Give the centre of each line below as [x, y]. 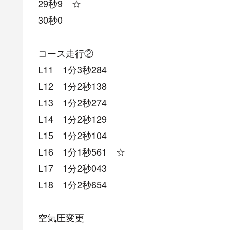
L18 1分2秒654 [72, 184]
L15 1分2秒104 [72, 135]
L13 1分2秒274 [72, 102]
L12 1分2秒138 [72, 85]
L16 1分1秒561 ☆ [82, 151]
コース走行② [66, 53]
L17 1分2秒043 [72, 168]
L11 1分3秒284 [72, 69]
